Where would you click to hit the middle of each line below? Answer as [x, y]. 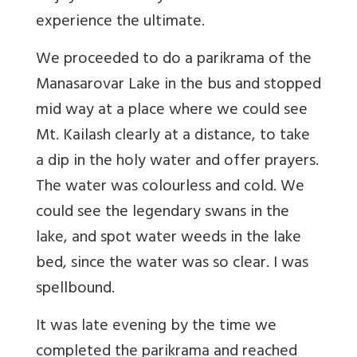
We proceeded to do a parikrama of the [174, 61]
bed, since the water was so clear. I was [172, 265]
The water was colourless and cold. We [170, 188]
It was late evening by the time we [156, 328]
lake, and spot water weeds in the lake [169, 239]
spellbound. [75, 290]
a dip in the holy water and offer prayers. [177, 163]
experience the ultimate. [120, 23]
